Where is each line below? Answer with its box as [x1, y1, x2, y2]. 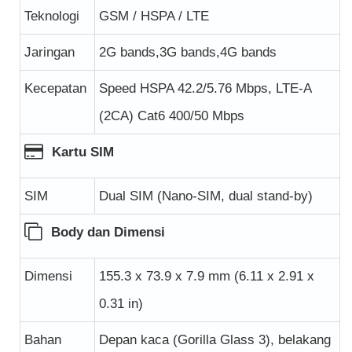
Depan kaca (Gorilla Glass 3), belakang [99, 332, 331, 347]
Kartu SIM [48, 144, 114, 159]
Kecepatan [24, 80, 86, 96]
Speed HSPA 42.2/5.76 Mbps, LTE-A [99, 80, 312, 96]
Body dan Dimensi [51, 224, 165, 240]
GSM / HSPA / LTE [99, 8, 209, 24]
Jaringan [24, 44, 75, 60]
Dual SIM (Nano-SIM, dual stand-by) [99, 188, 313, 203]
